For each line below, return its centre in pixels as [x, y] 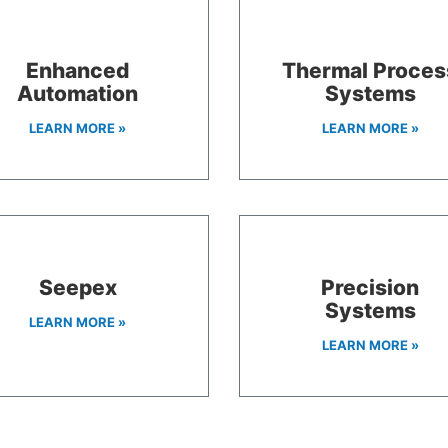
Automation [78, 93]
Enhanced [78, 70]
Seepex [77, 287]
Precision [370, 287]
